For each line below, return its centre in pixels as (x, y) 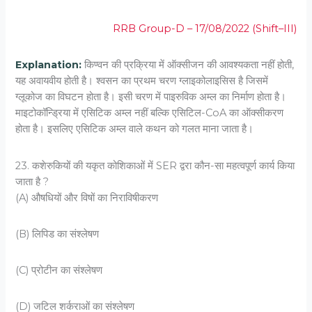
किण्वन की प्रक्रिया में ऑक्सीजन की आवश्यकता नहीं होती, (188, 65)
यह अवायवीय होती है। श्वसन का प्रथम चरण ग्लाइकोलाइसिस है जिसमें (142, 81)
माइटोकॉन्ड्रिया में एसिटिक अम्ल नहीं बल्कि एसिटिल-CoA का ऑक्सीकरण (150, 113)
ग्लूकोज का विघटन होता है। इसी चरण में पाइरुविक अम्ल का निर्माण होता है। (151, 97)
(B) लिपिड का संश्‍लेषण (57, 234)
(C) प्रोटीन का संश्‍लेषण (59, 270)
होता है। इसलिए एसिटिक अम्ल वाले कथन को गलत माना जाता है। (135, 129)
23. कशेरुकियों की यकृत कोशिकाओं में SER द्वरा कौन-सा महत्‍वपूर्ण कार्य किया (155, 165)
